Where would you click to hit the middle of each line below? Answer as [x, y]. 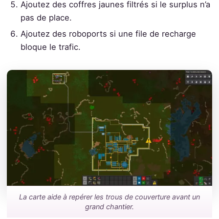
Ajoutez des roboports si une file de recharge [109, 33]
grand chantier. [109, 206]
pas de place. [46, 17]
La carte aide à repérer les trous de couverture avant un [109, 197]
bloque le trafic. [51, 47]
